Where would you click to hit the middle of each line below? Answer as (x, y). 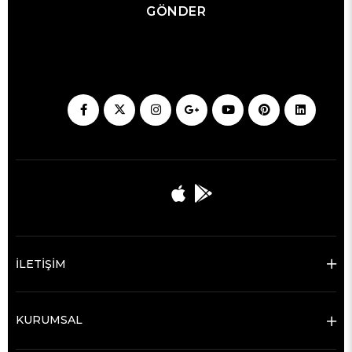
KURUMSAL (49, 320)
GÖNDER (176, 11)
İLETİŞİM (41, 264)
